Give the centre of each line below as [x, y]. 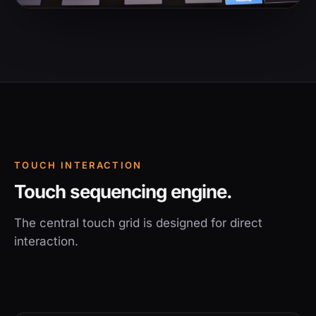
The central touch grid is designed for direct [138, 223]
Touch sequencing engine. [123, 191]
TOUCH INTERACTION [78, 165]
